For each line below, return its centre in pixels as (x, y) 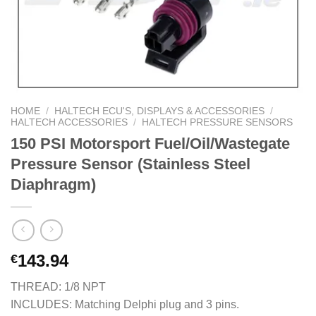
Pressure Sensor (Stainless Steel (130, 164)
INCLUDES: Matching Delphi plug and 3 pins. (125, 305)
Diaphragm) (53, 184)
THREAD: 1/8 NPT (58, 287)
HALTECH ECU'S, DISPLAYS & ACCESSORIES (160, 111)
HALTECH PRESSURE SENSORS (218, 122)
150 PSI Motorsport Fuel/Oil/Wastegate (150, 143)
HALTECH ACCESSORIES (69, 122)
